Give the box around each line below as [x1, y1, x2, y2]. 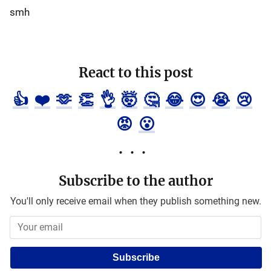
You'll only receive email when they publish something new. [10, 195, 261, 207]
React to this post [78, 64, 193, 81]
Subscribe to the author [58, 172, 213, 189]
